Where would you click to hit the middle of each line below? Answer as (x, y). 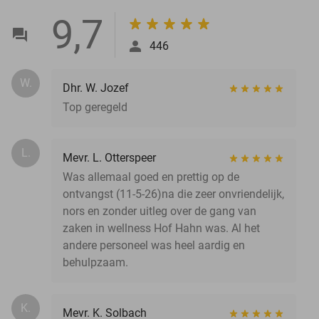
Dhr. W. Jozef (96, 88)
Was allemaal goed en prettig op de (151, 177)
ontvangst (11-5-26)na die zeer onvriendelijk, (173, 194)
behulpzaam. (95, 262)
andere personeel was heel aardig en (154, 245)
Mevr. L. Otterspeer (109, 157)
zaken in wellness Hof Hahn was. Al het (161, 228)
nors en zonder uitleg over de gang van (159, 211)
